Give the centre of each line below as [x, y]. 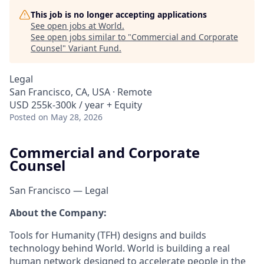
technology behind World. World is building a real [120, 248]
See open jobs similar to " [81, 37]
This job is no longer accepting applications [119, 14]
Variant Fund [94, 48]
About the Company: [58, 212]
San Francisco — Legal [59, 190]
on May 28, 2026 [70, 117]
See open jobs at [65, 26]
